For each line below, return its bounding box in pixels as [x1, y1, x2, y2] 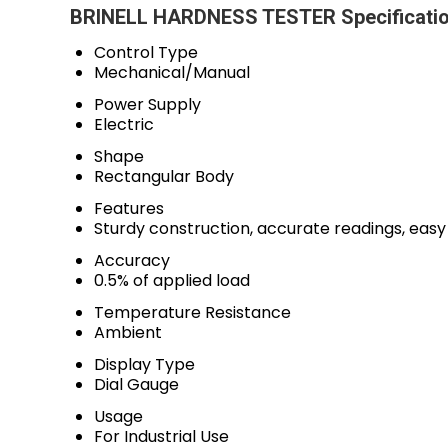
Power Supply [94, 93, 201, 116]
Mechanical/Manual [94, 61, 250, 84]
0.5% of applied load [94, 269, 250, 292]
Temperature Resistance [94, 301, 291, 324]
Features [94, 197, 164, 220]
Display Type [94, 353, 195, 376]
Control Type [94, 41, 198, 64]
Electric [94, 113, 154, 136]
